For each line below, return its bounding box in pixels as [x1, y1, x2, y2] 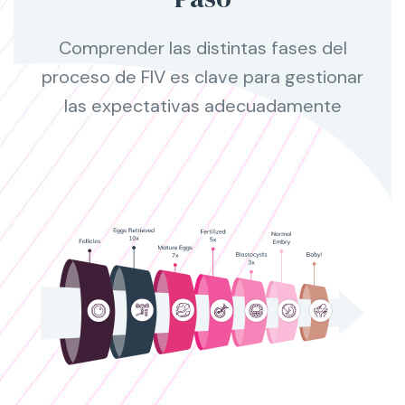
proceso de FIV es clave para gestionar [42, 64, 363, 89]
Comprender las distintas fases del [58, 35, 347, 60]
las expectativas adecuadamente [63, 93, 342, 118]
